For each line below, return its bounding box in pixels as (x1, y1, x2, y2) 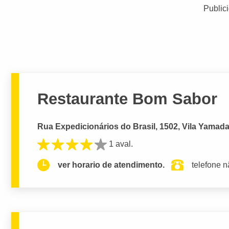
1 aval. (109, 140, 133, 149)
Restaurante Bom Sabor (37, 89, 218, 108)
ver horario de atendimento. (58, 161, 165, 170)
